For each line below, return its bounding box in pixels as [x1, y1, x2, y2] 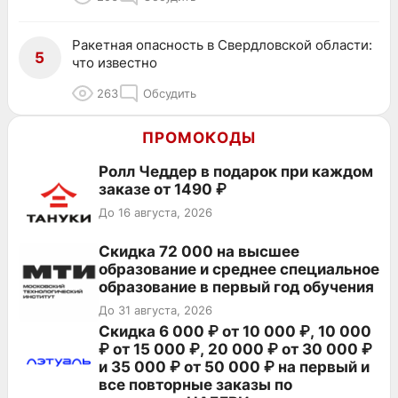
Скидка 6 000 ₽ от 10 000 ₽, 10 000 [99, 322, 371, 341]
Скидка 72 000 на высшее [99, 243, 299, 261]
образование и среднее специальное [99, 260, 379, 279]
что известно [72, 54, 157, 72]
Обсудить [143, 86, 196, 101]
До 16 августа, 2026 [99, 205, 212, 220]
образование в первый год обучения [99, 278, 374, 297]
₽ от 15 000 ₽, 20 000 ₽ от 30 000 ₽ [99, 340, 372, 359]
